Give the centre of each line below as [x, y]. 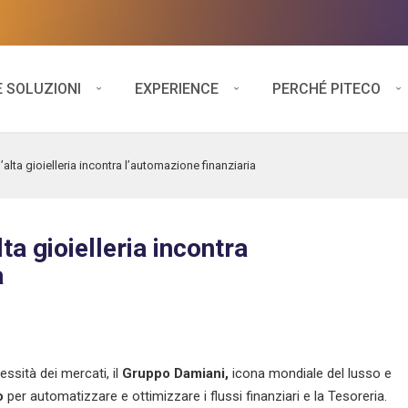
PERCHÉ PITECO [326, 88]
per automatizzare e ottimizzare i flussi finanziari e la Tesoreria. [195, 396]
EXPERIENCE [177, 88]
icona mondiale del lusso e [312, 373]
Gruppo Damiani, [177, 373]
